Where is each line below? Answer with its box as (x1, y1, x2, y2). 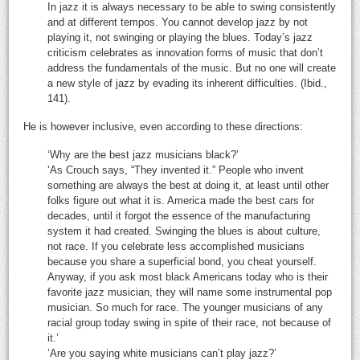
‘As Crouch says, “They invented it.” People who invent (47, 163, 305, 176)
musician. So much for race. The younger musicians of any (47, 301, 324, 313)
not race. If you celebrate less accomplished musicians (47, 239, 305, 252)
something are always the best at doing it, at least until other (47, 178, 329, 191)
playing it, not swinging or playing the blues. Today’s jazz (47, 31, 313, 43)
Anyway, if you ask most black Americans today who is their (47, 270, 329, 283)
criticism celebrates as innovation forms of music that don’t (47, 46, 324, 59)
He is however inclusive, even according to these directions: (23, 120, 304, 133)
